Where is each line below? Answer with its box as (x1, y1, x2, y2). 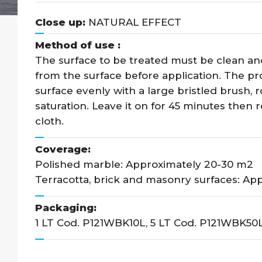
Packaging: (35, 202, 96, 214)
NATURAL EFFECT (85, 16, 181, 29)
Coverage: (35, 143, 91, 156)
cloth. (35, 115, 64, 127)
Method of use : (35, 39, 120, 51)
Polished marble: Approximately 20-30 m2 (35, 158, 253, 171)
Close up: (35, 16, 85, 29)
